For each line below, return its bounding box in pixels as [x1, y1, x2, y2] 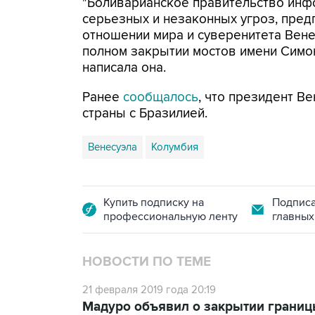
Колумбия [151, 141, 198, 153]
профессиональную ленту [103, 210, 238, 224]
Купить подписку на [103, 195, 204, 210]
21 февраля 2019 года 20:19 [82, 283, 216, 296]
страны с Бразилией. [82, 105, 207, 122]
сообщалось [123, 89, 198, 105]
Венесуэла [88, 141, 137, 153]
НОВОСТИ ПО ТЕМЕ [82, 254, 211, 270]
